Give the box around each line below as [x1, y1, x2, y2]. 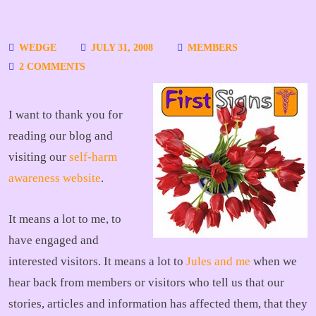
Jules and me [186, 255, 250, 268]
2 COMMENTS [16, 61, 85, 72]
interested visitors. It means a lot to [8, 255, 186, 268]
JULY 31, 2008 [88, 42, 153, 53]
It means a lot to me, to [8, 212, 121, 226]
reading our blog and [8, 129, 113, 142]
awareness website [8, 171, 101, 185]
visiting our [8, 150, 69, 164]
